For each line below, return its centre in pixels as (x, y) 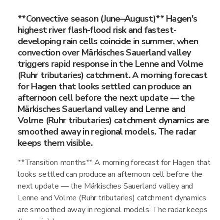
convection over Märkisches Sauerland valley (104, 53)
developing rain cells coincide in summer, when (108, 41)
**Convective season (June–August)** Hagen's (108, 19)
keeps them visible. (55, 143)
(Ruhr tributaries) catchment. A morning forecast (112, 75)
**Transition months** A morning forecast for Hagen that (114, 163)
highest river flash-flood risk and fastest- (97, 30)
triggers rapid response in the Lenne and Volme (110, 64)
